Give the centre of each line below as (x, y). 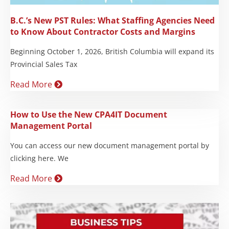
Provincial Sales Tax (44, 64)
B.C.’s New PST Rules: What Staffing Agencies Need (112, 20)
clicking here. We (39, 158)
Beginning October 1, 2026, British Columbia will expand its (112, 51)
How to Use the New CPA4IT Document (89, 114)
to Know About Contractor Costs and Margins (103, 31)
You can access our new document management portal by (110, 145)
